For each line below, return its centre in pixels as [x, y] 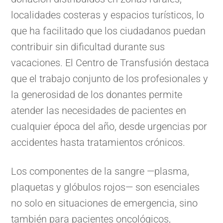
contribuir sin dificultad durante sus [88, 47]
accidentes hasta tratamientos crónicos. [98, 143]
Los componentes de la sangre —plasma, [100, 171]
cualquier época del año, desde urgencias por [109, 127]
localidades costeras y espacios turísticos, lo [108, 15]
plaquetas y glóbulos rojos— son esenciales [106, 187]
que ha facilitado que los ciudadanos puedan [109, 31]
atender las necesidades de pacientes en [99, 111]
